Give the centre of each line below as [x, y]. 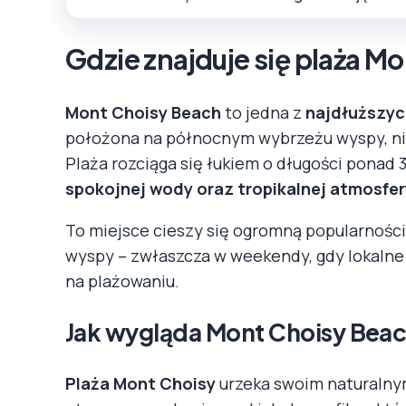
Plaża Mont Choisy [140, 383]
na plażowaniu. [122, 280]
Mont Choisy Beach [143, 112]
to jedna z [263, 112]
